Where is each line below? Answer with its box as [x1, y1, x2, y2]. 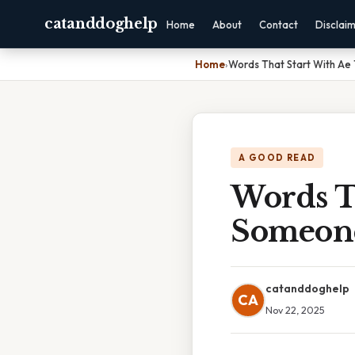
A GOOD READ [239, 152, 316, 163]
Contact [259, 18, 299, 31]
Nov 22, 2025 [265, 303, 325, 316]
